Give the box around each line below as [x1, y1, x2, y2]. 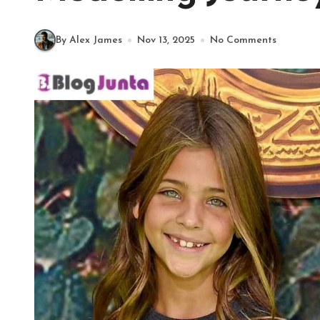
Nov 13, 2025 [137, 34, 195, 46]
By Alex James [56, 34, 122, 46]
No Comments [210, 34, 276, 46]
